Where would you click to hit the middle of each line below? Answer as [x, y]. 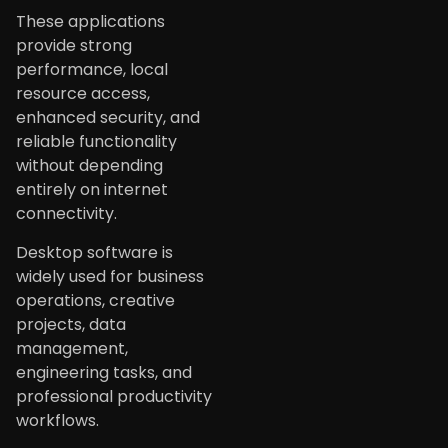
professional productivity [114, 396]
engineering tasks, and [104, 372]
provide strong [74, 46]
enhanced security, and [108, 118]
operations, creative [95, 300]
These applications [90, 22]
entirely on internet [92, 190]
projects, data [71, 324]
